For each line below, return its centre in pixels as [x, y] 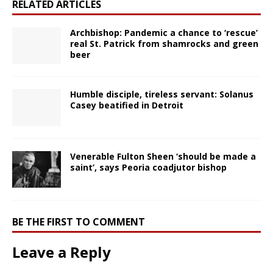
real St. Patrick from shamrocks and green [164, 44]
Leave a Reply [62, 252]
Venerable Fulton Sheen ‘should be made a [163, 156]
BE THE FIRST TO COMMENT [79, 222]
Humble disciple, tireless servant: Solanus [162, 94]
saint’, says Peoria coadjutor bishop [148, 167]
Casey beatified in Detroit [127, 105]
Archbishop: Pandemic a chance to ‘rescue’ [164, 33]
